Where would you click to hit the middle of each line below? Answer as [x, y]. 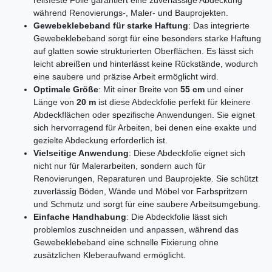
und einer [224, 89]
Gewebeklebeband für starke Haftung [111, 25]
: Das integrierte [219, 25]
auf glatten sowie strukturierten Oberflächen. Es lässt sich [144, 51]
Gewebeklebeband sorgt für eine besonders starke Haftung [147, 38]
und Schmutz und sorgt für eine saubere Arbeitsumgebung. [147, 204]
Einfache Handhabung [80, 216]
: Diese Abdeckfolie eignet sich [187, 153]
